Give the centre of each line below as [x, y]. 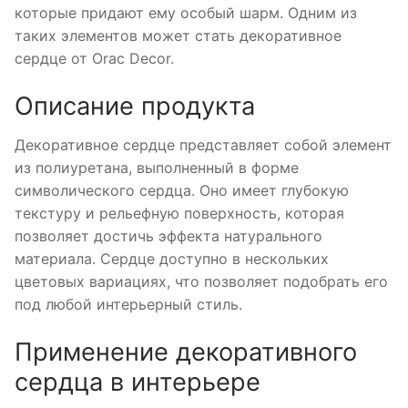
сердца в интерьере [138, 382]
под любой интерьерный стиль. [128, 305]
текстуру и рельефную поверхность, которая [179, 214]
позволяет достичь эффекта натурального [168, 236]
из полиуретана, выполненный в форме [157, 168]
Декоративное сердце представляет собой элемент [203, 145]
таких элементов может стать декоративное [178, 36]
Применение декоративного [186, 352]
